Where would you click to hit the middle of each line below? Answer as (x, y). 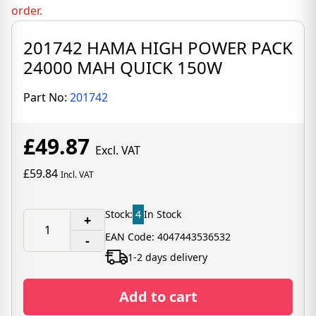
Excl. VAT (118, 150)
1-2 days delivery (168, 257)
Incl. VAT (77, 175)
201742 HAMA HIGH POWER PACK (158, 48)
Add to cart (158, 297)
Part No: (47, 97)
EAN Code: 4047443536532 (168, 237)
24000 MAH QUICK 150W (123, 67)
